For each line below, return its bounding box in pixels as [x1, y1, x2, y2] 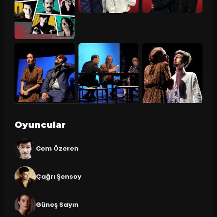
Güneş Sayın [35, 200, 78, 209]
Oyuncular [14, 119, 66, 130]
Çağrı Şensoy [35, 171, 81, 181]
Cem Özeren [35, 143, 78, 153]
